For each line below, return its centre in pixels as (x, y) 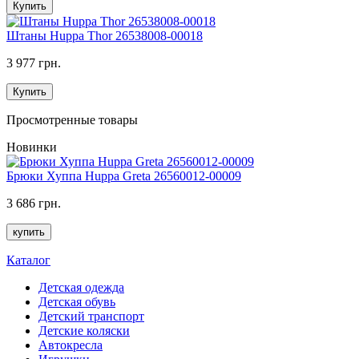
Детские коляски (84, 331)
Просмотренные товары (72, 120)
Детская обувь (77, 302)
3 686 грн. (34, 204)
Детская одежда (81, 288)
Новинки (32, 147)
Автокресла (71, 345)
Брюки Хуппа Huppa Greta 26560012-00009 (124, 176)
